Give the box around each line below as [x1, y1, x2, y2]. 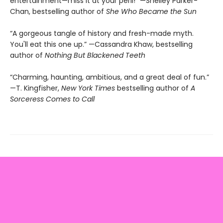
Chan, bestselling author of [10, 6, 106, 16]
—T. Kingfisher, [10, 83, 61, 93]
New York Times [61, 83, 115, 93]
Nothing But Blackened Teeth [45, 50, 145, 60]
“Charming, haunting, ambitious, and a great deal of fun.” [10, 72, 209, 82]
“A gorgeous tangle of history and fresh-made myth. [10, 28, 194, 38]
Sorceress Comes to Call [10, 94, 95, 104]
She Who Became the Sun [106, 6, 197, 16]
